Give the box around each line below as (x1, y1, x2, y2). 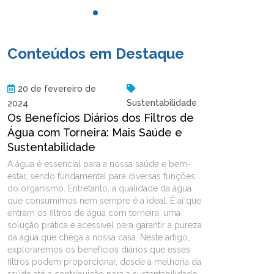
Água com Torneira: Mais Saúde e (7, 125, 182, 139)
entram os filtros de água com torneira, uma (7, 207, 180, 218)
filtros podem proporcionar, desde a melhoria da (7, 256, 201, 267)
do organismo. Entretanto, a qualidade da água (7, 183, 191, 193)
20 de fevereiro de (18, 83, 96, 94)
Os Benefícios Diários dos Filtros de (7, 111, 194, 124)
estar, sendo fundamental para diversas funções (7, 171, 195, 181)
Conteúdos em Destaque (7, 44, 184, 62)
